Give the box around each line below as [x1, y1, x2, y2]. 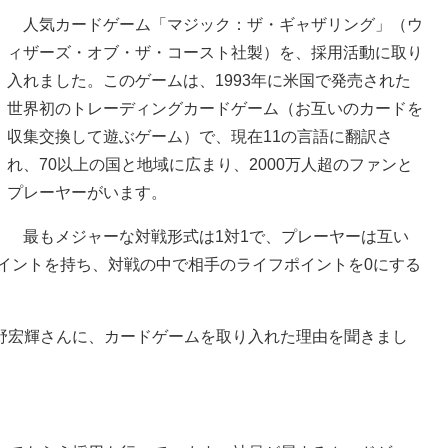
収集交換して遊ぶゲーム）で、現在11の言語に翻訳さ [7, 128, 393, 146]
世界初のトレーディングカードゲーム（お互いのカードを [7, 100, 423, 118]
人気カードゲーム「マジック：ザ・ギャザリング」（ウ [7, 16, 423, 34]
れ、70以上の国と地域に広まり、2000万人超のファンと [7, 156, 413, 174]
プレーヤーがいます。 [7, 184, 167, 202]
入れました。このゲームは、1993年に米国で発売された [7, 72, 411, 90]
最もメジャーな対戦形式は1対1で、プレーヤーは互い [7, 228, 409, 246]
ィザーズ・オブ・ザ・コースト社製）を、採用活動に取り [7, 44, 423, 62]
